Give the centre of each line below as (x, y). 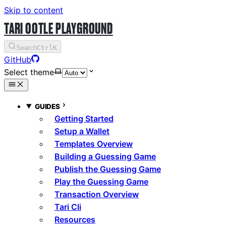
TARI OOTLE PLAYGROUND (59, 28)
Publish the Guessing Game (108, 169)
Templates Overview (94, 144)
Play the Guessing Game (101, 182)
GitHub (18, 60)
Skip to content (34, 10)
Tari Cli (68, 207)
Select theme (29, 72)
